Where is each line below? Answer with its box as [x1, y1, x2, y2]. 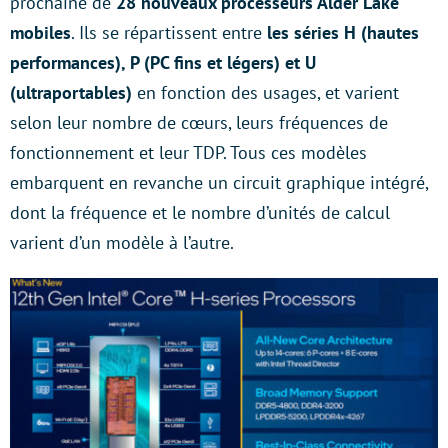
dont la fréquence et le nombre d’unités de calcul [10, 200, 390, 224]
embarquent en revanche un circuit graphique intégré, [10, 170, 428, 194]
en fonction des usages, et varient [132, 80, 399, 104]
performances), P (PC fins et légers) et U [10, 50, 316, 74]
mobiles [10, 20, 71, 44]
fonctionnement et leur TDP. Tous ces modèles [10, 140, 367, 164]
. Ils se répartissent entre [71, 20, 267, 44]
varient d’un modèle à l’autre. [10, 230, 234, 254]
